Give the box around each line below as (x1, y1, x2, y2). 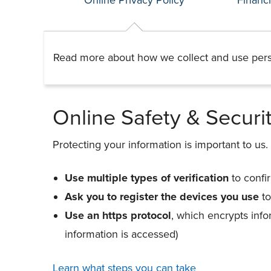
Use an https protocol (65, 208, 171, 222)
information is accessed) (65, 227, 178, 241)
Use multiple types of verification (65, 171, 229, 184)
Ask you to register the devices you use (65, 189, 259, 203)
